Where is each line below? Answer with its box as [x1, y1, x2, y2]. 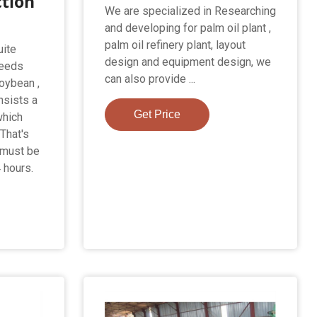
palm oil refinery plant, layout [104, 38, 246, 52]
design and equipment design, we [104, 54, 271, 69]
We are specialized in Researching [104, 4, 276, 18]
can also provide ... [104, 71, 195, 86]
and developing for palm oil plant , [104, 21, 271, 35]
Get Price [133, 108, 180, 120]
